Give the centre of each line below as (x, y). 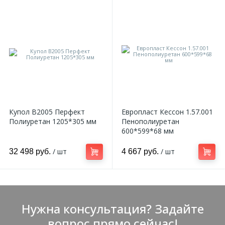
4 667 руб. (141, 151)
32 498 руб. (31, 151)
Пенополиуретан (150, 121)
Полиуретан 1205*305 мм (53, 121)
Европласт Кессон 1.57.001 (167, 112)
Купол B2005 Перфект (47, 112)
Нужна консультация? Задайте (113, 209)
